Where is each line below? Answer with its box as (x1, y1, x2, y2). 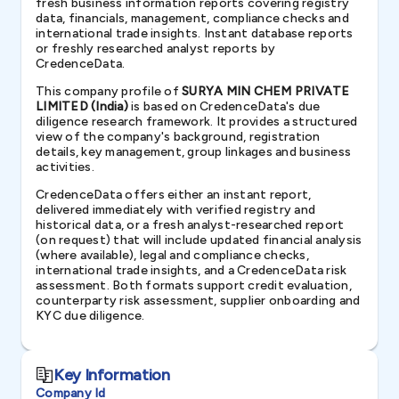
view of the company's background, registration (36, 129, 321, 144)
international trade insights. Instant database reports (36, 26, 354, 41)
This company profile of (36, 84, 182, 99)
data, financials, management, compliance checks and (36, 11, 349, 26)
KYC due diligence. (36, 308, 145, 323)
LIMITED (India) (36, 99, 128, 114)
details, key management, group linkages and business (36, 144, 351, 159)
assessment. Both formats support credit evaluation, (36, 278, 352, 293)
